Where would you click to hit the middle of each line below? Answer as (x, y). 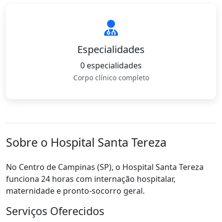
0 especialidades (111, 65)
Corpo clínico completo (111, 78)
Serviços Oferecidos (55, 211)
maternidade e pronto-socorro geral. (75, 191)
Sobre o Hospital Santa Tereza (86, 142)
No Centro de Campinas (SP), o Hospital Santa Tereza (105, 167)
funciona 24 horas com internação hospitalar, (91, 179)
